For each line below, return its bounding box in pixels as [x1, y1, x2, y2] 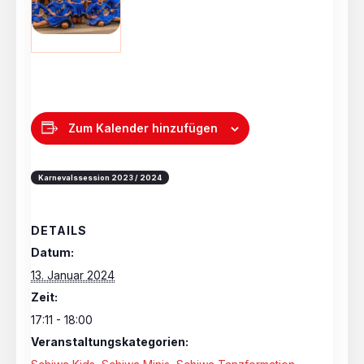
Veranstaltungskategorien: [31, 335, 189, 349]
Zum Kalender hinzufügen [68, 120, 219, 135]
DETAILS [31, 223, 88, 238]
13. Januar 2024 [31, 268, 115, 283]
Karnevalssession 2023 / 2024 [38, 172, 162, 182]
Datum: [31, 245, 75, 260]
